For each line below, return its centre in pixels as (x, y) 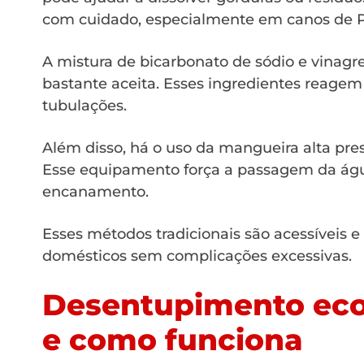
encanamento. (95, 191)
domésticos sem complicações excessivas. (197, 256)
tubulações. (84, 105)
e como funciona (173, 339)
